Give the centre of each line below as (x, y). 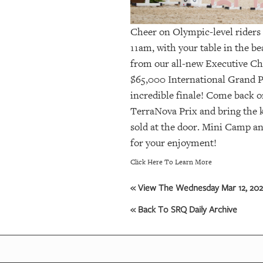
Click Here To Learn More (171, 162)
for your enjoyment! (173, 143)
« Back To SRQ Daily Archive (184, 209)
